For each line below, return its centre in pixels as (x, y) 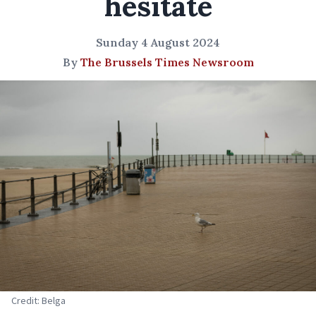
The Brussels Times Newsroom (167, 62)
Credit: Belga (38, 300)
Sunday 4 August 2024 (158, 42)
